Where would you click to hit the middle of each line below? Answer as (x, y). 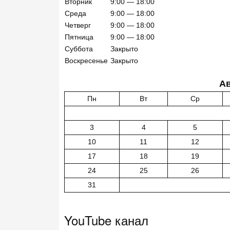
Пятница (79, 37)
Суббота (79, 49)
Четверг (78, 25)
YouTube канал (106, 220)
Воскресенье (86, 60)
